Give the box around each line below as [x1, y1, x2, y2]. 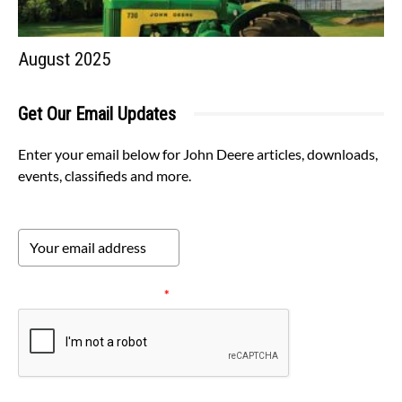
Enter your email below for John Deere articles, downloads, [18, 144, 378, 162]
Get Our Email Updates [18, 102, 176, 125]
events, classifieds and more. [18, 166, 191, 184]
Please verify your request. [18, 285, 164, 301]
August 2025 [18, 48, 110, 70]
